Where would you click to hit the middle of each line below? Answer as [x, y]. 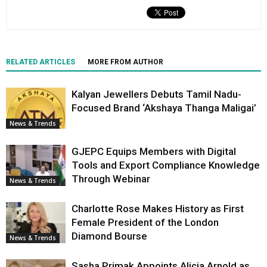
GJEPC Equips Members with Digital [154, 152]
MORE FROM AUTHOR [125, 62]
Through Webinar [111, 179]
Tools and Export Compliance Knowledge [166, 165]
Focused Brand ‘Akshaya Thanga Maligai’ [164, 108]
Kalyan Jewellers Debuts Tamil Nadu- [156, 94]
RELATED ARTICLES [41, 62]
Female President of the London [145, 223]
